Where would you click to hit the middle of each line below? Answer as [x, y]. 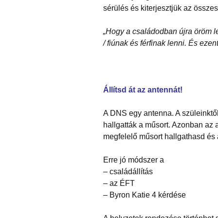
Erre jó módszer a [134, 160]
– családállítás [128, 172]
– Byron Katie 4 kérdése [145, 195]
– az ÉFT [119, 183]
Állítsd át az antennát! [143, 90]
